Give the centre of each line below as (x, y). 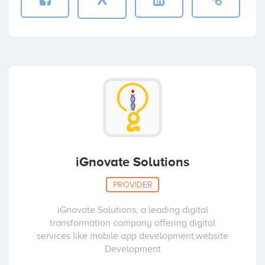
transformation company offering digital (132, 223)
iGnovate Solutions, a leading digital (132, 210)
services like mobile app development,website (132, 236)
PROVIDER (132, 185)
